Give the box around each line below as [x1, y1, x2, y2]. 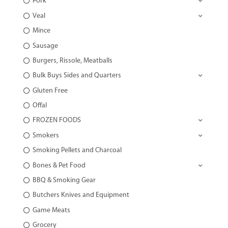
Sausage [32, 42, 58, 50]
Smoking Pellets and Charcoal [32, 147, 122, 155]
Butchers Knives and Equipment [32, 191, 129, 199]
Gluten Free [32, 87, 68, 95]
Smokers [32, 131, 59, 139]
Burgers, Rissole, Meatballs [32, 56, 112, 65]
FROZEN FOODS [32, 117, 81, 125]
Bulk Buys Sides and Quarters [32, 72, 121, 80]
